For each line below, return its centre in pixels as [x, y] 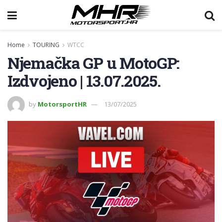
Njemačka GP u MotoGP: [94, 63]
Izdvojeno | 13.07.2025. [84, 81]
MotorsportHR [62, 104]
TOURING [46, 45]
